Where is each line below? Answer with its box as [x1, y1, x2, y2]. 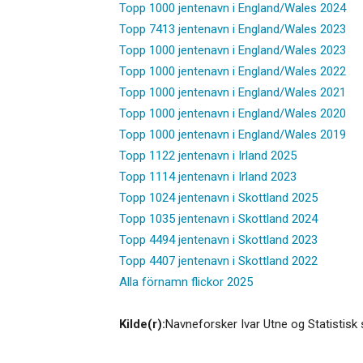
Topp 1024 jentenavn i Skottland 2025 [119, 190, 318, 205]
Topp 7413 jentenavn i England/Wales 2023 [119, 21, 346, 36]
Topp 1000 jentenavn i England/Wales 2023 [119, 42, 346, 58]
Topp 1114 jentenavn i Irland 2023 [119, 169, 297, 184]
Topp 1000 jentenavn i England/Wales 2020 [119, 105, 346, 121]
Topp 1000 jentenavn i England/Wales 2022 [119, 63, 346, 79]
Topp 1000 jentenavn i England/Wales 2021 [119, 84, 346, 100]
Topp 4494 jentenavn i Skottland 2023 [119, 232, 318, 247]
